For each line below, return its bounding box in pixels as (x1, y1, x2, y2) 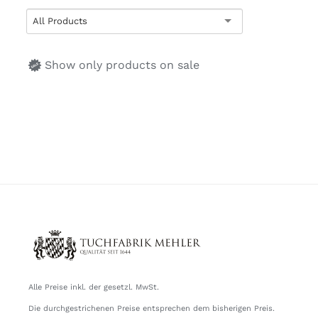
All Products (33, 15, 87, 26)
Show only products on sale (45, 57, 199, 72)
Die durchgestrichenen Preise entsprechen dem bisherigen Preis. (28, 304, 275, 314)
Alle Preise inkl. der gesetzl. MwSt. (28, 283, 159, 292)
